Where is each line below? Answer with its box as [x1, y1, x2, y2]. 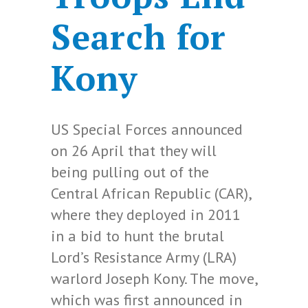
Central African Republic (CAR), [51, 184, 251, 203]
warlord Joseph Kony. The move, [51, 269, 257, 288]
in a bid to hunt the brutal [51, 226, 224, 245]
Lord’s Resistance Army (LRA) [51, 247, 236, 267]
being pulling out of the [51, 162, 209, 181]
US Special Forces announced [51, 120, 243, 139]
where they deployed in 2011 [51, 205, 241, 224]
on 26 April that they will [51, 141, 217, 160]
